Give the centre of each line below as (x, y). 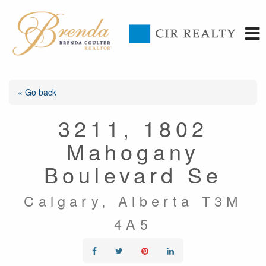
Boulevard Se (133, 174)
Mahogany (133, 151)
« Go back (37, 92)
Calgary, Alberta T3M (133, 200)
